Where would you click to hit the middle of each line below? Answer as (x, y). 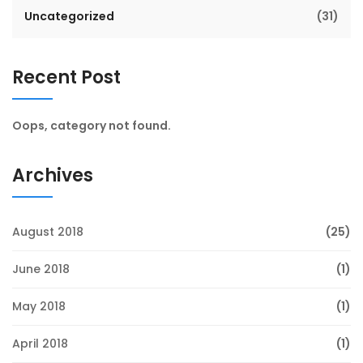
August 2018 (48, 232)
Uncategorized (69, 17)
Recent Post (66, 78)
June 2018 (41, 269)
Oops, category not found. (92, 126)
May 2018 (39, 307)
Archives (53, 176)
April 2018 (40, 344)
